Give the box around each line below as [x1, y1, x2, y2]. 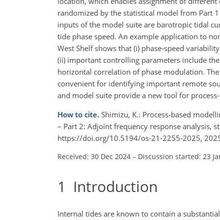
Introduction [66, 176, 158, 196]
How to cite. [57, 109, 101, 119]
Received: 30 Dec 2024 [57, 151, 131, 161]
